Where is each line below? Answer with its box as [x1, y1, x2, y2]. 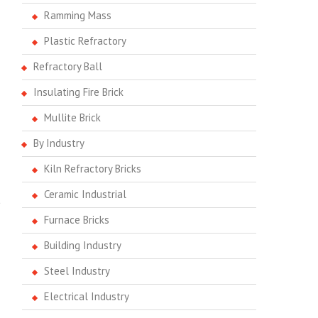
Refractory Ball [33, 60, 102, 73]
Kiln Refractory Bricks [44, 162, 141, 175]
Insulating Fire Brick [33, 85, 124, 99]
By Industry [33, 136, 84, 150]
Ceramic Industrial [44, 187, 126, 201]
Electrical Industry [44, 290, 129, 303]
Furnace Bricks [44, 213, 109, 226]
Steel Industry [44, 264, 110, 278]
